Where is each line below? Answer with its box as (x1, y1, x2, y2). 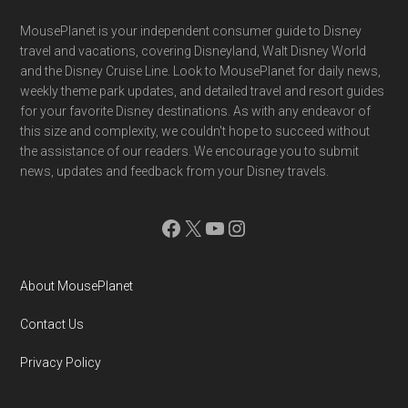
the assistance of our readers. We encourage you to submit (20, 143, 360, 158)
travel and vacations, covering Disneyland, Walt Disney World (20, 43, 367, 58)
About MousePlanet (20, 278, 134, 293)
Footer (19, 19, 105, 52)
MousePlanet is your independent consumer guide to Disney (20, 23, 362, 38)
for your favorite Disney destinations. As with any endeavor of (20, 103, 372, 118)
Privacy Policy (20, 354, 102, 370)
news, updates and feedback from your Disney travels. (20, 163, 330, 178)
